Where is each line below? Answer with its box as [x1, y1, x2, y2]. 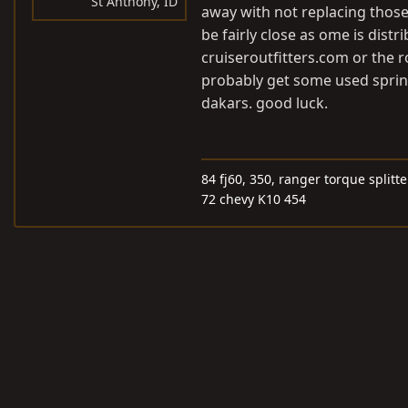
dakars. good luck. [201, 93, 328, 113]
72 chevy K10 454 [201, 190, 306, 208]
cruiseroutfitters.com [201, 47, 349, 67]
